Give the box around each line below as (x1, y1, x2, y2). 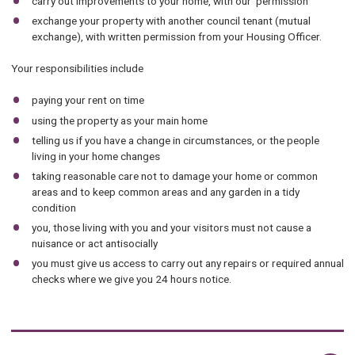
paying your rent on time (32, 94, 145, 107)
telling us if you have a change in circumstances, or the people (32, 133, 320, 147)
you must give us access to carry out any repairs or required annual (32, 256, 345, 269)
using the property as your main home (32, 113, 208, 127)
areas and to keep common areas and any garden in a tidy (32, 185, 300, 198)
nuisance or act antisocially (32, 236, 158, 250)
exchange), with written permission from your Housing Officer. (32, 29, 323, 43)
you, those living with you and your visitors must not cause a (32, 220, 312, 234)
